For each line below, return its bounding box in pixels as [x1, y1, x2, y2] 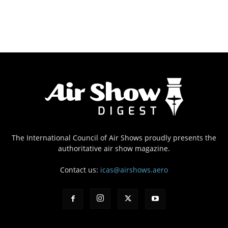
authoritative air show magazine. [58, 143, 170, 153]
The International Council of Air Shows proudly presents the [12, 132, 216, 142]
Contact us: [60, 164, 100, 175]
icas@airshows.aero [100, 164, 168, 175]
